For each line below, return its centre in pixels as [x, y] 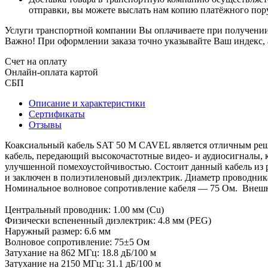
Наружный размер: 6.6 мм [58, 231]
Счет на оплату [36, 61]
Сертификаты [57, 114]
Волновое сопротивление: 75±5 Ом [77, 242]
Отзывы [45, 124]
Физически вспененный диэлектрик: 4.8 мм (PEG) [108, 220]
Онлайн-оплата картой [51, 72]
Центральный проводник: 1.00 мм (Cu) [84, 209]
